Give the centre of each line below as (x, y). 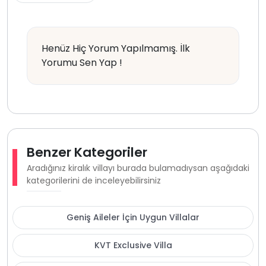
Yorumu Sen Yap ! (82, 63)
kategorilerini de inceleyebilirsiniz (94, 181)
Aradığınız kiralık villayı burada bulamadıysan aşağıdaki (138, 168)
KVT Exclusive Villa (133, 246)
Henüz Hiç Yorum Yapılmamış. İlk (116, 49)
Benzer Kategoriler (87, 153)
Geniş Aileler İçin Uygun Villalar (133, 218)
